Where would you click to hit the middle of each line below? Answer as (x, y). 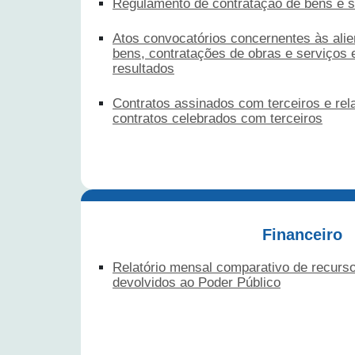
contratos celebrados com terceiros (218, 118)
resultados (143, 68)
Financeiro (302, 234)
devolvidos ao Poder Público (197, 282)
